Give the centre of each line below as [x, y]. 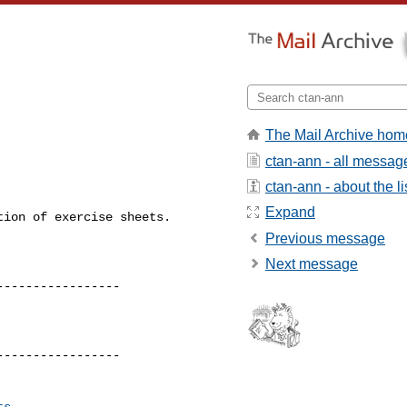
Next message [312, 264]
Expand [290, 213]
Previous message [325, 238]
